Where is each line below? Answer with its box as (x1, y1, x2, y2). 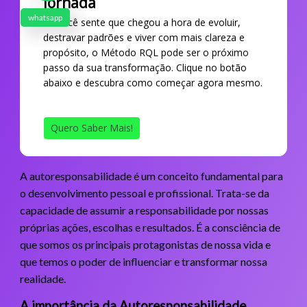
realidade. (19, 271, 66, 285)
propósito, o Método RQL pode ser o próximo (42, 45, 249, 59)
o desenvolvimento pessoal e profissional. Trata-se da (19, 186, 269, 199)
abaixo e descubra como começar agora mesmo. (42, 75, 262, 89)
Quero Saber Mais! (50, 121, 133, 134)
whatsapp (28, 12, 62, 23)
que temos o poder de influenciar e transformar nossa (19, 254, 267, 268)
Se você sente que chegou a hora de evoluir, (42, 15, 241, 29)
